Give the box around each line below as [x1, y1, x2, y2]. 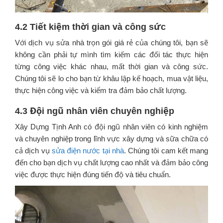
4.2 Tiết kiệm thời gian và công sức [15, 21, 166, 32]
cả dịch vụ [15, 146, 52, 155]
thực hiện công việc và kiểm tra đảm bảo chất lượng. [15, 86, 187, 95]
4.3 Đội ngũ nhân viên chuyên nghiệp [15, 106, 174, 116]
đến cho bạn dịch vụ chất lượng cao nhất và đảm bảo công [15, 158, 208, 167]
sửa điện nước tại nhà [51, 146, 124, 155]
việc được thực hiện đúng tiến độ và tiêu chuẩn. [15, 170, 171, 179]
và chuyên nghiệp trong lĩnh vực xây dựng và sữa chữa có [15, 134, 208, 143]
